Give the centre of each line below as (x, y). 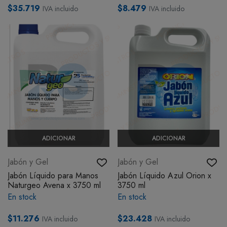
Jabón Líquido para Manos (53, 175)
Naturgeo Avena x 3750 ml (54, 185)
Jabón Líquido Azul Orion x (164, 175)
